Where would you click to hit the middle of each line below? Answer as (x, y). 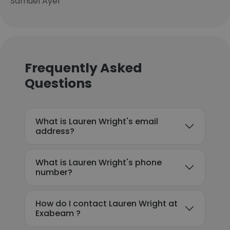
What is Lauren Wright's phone (99, 162)
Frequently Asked (83, 68)
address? (55, 131)
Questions (58, 83)
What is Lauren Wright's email (97, 121)
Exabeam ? (58, 213)
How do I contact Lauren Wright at (107, 204)
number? (54, 172)
